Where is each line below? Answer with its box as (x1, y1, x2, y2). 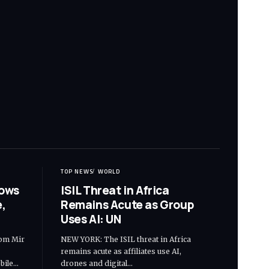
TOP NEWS (61, 166, 93, 176)
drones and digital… (61, 258, 133, 268)
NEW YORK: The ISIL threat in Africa (61, 234, 191, 244)
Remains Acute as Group (61, 196, 195, 213)
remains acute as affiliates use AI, (61, 246, 181, 256)
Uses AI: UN (61, 211, 121, 227)
